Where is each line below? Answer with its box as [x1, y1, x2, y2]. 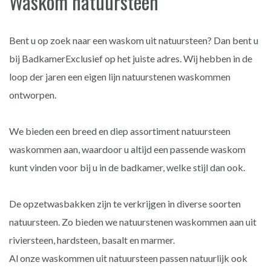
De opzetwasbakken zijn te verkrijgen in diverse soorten [9, 197, 241, 209]
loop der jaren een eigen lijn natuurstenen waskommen [9, 70, 230, 82]
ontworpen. [9, 88, 56, 100]
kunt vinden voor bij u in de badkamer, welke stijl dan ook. [9, 161, 245, 173]
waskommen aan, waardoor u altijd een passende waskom [9, 143, 246, 155]
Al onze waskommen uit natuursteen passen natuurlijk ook [9, 252, 247, 264]
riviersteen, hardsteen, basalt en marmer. [9, 233, 175, 246]
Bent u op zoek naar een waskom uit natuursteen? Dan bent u [9, 34, 258, 46]
